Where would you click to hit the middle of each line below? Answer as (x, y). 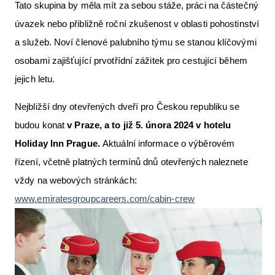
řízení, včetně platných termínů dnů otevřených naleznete (131, 161)
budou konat (41, 125)
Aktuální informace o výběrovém (169, 143)
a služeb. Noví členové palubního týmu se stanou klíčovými (136, 42)
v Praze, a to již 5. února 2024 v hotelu (149, 125)
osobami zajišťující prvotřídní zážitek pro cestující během (131, 60)
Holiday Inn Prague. (59, 143)
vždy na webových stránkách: (76, 180)
